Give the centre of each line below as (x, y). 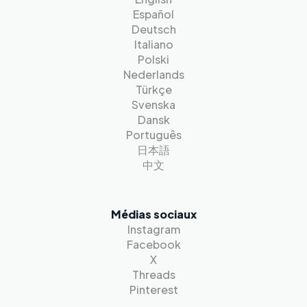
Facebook (153, 244)
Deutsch (153, 29)
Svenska (153, 105)
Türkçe (153, 89)
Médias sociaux (153, 214)
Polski (153, 59)
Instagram (153, 229)
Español (153, 14)
